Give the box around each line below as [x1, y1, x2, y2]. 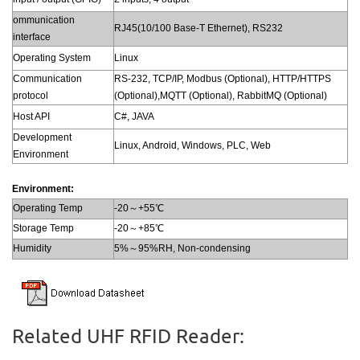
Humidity [13, 242, 51, 254]
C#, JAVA [114, 110, 154, 122]
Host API [13, 110, 50, 122]
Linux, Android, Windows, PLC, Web [114, 139, 271, 151]
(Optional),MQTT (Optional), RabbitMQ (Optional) [114, 89, 327, 101]
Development [13, 131, 72, 143]
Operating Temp [13, 202, 83, 214]
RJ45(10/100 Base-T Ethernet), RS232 [114, 22, 283, 34]
